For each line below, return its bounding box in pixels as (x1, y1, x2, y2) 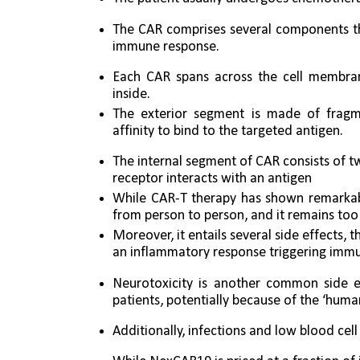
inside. (112, 86, 153, 102)
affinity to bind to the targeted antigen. (112, 123, 346, 139)
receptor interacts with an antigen (112, 171, 312, 187)
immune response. (112, 39, 223, 55)
